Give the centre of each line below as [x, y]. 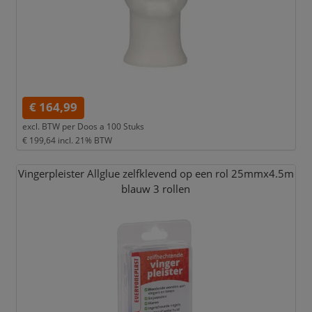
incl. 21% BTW [85, 140]
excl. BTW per [48, 126]
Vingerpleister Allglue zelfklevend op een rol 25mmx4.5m [156, 174]
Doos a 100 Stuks [110, 126]
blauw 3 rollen [156, 189]
